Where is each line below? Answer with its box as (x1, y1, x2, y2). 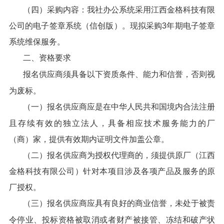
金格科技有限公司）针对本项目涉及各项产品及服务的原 (8, 167, 215, 176)
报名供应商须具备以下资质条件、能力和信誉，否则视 (22, 70, 215, 79)
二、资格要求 (22, 53, 71, 62)
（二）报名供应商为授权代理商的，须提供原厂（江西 (22, 150, 215, 159)
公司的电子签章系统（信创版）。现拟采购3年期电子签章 (8, 21, 215, 30)
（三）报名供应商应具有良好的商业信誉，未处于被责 (22, 199, 215, 208)
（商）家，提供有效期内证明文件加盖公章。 (8, 134, 169, 143)
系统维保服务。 (8, 37, 65, 46)
